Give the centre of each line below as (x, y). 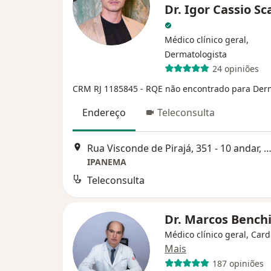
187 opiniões (238, 263)
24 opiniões (235, 68)
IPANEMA (107, 162)
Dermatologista (196, 54)
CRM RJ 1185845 (106, 89)
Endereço (104, 113)
